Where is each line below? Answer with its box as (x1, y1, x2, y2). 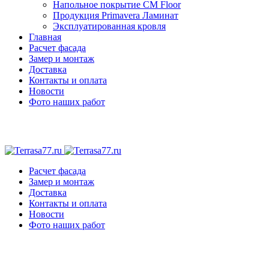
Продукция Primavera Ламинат (53, 10, 178, 20)
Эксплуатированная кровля (53, 21, 166, 31)
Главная (29, 32, 61, 42)
